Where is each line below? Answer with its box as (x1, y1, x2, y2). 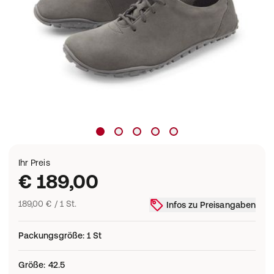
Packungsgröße (18, 231, 83, 240)
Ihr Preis (18, 158, 50, 168)
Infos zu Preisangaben (166, 199, 256, 210)
